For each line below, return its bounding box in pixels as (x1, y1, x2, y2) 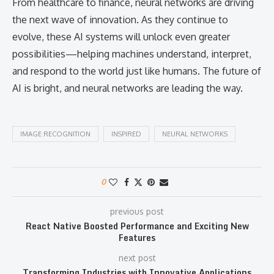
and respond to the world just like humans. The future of (12, 65, 261, 77)
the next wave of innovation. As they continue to (12, 13, 228, 26)
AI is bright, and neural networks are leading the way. (12, 82, 243, 94)
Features (119, 231, 155, 245)
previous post (110, 206, 164, 217)
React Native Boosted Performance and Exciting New (25, 219, 249, 233)
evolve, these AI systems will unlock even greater (12, 31, 230, 43)
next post (118, 253, 156, 263)
